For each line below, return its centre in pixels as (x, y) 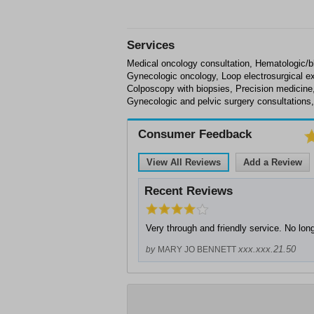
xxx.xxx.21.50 (267, 249)
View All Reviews (184, 162)
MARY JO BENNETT (197, 250)
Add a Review (273, 162)
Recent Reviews (189, 191)
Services (151, 45)
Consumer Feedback (195, 134)
